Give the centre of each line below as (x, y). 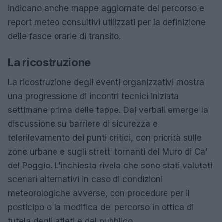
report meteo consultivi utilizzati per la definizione (107, 22)
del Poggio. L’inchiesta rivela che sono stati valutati (110, 165)
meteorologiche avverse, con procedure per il (99, 193)
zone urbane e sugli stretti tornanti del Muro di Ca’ (108, 151)
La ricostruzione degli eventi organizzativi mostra (106, 82)
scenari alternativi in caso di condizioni (85, 179)
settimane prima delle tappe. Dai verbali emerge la (108, 110)
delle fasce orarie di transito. (64, 36)
